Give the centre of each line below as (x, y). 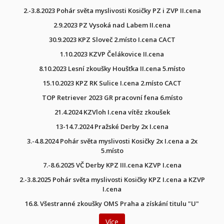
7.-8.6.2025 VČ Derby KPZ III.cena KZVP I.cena (112, 165)
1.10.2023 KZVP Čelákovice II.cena (112, 54)
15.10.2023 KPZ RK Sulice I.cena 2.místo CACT (112, 83)
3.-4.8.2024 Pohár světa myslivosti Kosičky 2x (95, 141)
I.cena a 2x (180, 141)
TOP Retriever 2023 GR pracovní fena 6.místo (112, 97)
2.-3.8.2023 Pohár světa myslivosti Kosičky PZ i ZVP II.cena (112, 10)
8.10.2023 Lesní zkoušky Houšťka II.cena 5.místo (112, 68)
